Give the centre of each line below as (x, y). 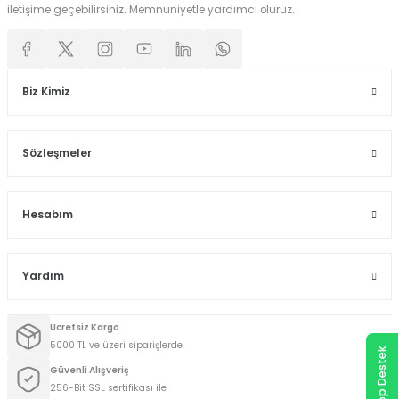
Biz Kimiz (46, 91)
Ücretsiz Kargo (85, 327)
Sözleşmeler (57, 153)
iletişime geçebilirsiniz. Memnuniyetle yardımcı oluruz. (151, 9)
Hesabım (48, 214)
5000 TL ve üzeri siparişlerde (116, 345)
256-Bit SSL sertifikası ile (108, 387)
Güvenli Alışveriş (90, 370)
